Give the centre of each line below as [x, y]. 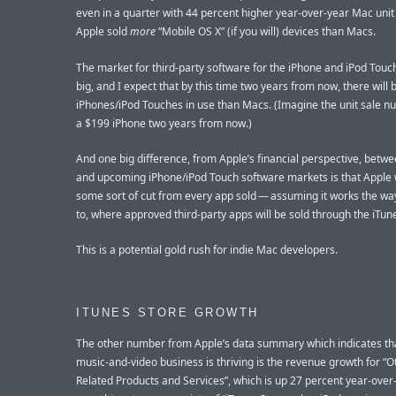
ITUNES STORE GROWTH [168, 313]
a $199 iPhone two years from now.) [164, 123]
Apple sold [103, 32]
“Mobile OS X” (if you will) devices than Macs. [266, 32]
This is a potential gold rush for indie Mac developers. [207, 249]
